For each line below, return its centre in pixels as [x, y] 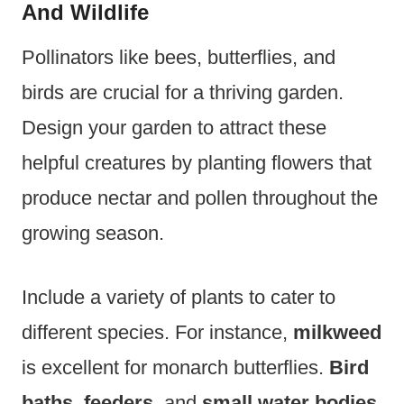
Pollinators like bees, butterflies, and [179, 58]
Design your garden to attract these [174, 128]
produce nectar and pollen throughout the [200, 198]
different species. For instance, [157, 333]
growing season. [93, 234]
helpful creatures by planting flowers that [197, 163]
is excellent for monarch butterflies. [175, 368]
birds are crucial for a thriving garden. [183, 93]
